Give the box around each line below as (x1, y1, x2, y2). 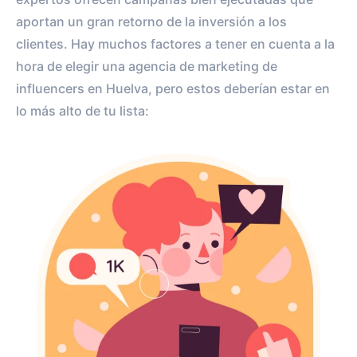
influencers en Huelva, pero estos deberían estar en (16, 80, 330, 96)
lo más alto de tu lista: (16, 102, 149, 119)
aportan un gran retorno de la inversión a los (16, 13, 287, 29)
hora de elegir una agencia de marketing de (16, 57, 277, 74)
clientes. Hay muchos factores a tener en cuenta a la (16, 35, 335, 52)
